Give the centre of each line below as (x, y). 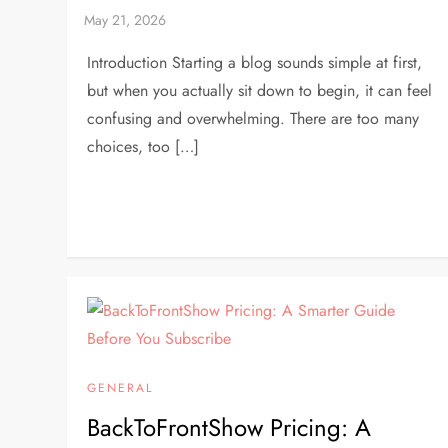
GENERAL (120, 388)
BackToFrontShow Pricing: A (229, 427)
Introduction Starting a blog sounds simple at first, (255, 62)
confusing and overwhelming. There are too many (253, 118)
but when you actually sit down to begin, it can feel (260, 90)
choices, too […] (143, 146)
